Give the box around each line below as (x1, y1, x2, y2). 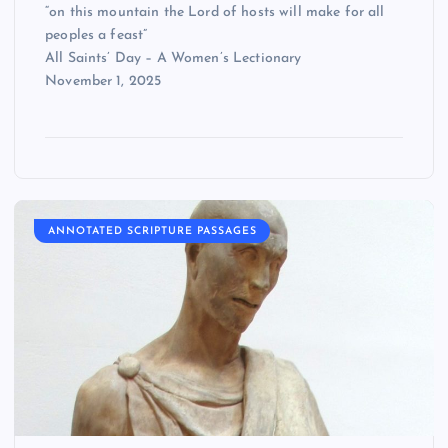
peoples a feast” (45, 27, 148, 43)
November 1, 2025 (45, 73, 162, 89)
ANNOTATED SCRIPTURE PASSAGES (47, 225, 257, 237)
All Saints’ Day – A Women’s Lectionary (45, 50, 302, 66)
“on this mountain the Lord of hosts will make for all (45, 4, 385, 20)
